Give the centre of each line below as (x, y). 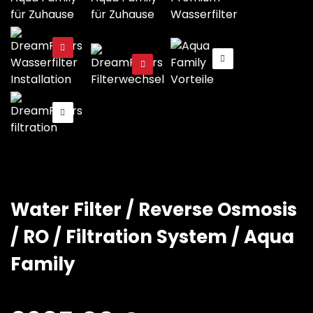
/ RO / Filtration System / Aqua (152, 236)
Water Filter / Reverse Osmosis (154, 209)
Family (43, 264)
